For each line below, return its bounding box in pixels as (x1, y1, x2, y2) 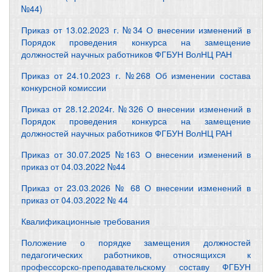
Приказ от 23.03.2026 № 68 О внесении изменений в (21, 182, 251, 194)
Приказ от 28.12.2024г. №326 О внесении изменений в (21, 103, 251, 115)
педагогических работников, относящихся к (21, 248, 251, 260)
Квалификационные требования (21, 215, 150, 227)
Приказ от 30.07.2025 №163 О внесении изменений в (21, 148, 251, 160)
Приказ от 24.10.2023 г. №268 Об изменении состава (21, 69, 251, 81)
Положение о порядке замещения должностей (21, 236, 251, 248)
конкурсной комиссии (21, 81, 106, 93)
